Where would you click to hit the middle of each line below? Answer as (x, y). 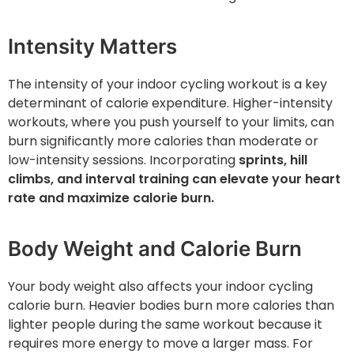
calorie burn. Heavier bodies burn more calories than (171, 306)
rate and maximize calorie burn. (111, 198)
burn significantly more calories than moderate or (163, 141)
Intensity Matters (92, 47)
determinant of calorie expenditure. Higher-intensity (170, 104)
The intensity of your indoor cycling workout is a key (168, 85)
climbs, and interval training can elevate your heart (174, 179)
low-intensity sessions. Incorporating (122, 160)
